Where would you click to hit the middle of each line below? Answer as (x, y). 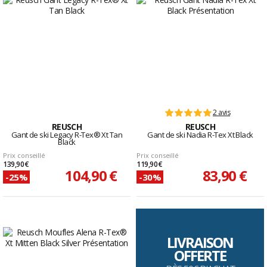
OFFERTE (200, 256)
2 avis (221, 113)
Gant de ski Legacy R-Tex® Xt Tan (67, 135)
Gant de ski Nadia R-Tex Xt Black (200, 135)
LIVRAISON (200, 243)
